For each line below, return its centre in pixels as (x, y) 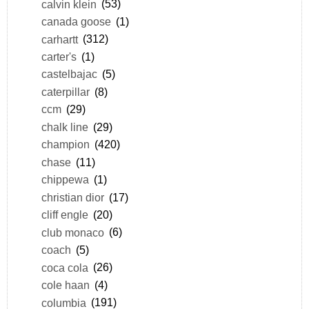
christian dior (72, 197)
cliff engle (64, 215)
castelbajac (69, 74)
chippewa (65, 180)
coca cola (64, 267)
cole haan (65, 285)
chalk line (64, 127)
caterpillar (65, 91)
